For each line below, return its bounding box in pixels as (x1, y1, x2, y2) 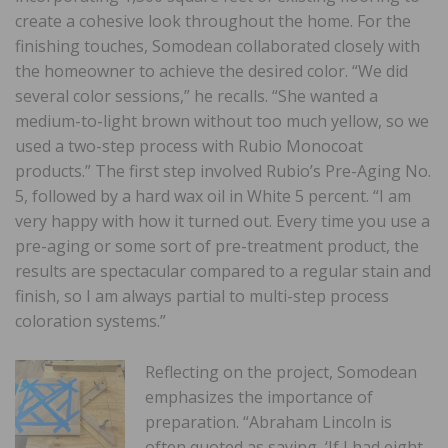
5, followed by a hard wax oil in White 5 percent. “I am (15, 185, 411, 208)
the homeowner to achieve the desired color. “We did (15, 60, 408, 83)
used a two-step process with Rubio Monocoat (15, 135, 363, 158)
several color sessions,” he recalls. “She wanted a (15, 85, 378, 108)
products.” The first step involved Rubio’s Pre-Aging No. (15, 160, 431, 183)
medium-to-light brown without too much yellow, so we (15, 110, 429, 133)
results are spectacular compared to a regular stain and (15, 260, 431, 283)
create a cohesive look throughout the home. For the (15, 10, 411, 33)
